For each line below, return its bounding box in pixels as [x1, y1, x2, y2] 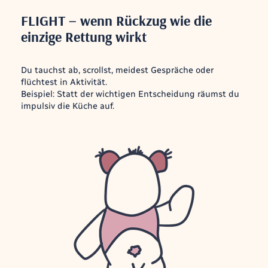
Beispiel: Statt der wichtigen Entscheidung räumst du [20, 88, 239, 99]
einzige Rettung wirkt [20, 27, 147, 45]
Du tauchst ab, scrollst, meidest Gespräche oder [20, 64, 214, 75]
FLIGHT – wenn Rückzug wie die [20, 11, 212, 29]
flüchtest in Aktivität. [20, 76, 107, 87]
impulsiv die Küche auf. [20, 100, 114, 111]
